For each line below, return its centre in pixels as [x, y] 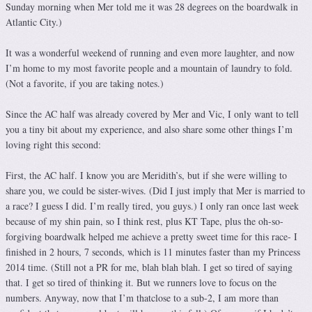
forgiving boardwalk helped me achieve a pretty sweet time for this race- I [151, 237]
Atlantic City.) [34, 22]
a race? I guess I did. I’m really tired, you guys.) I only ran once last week [152, 206]
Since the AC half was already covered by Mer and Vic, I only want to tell [152, 114]
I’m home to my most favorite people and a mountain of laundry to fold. [149, 68]
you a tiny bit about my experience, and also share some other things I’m [149, 130]
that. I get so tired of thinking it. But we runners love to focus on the [141, 283]
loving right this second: [53, 145]
